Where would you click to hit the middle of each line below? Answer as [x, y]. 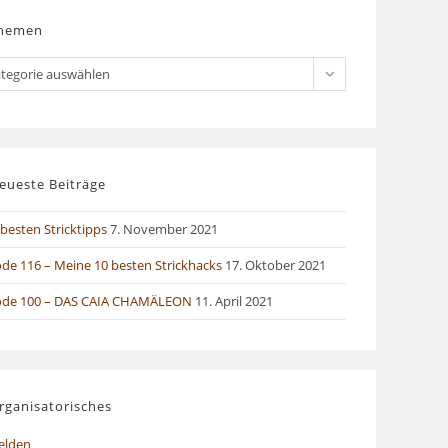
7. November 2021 [164, 229]
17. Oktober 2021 [275, 265]
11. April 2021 [234, 301]
